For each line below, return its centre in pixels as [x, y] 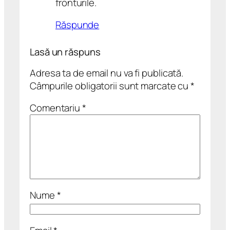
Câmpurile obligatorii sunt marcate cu [110, 85]
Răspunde [78, 25]
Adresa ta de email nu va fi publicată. [107, 73]
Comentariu [56, 108]
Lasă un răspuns [65, 52]
